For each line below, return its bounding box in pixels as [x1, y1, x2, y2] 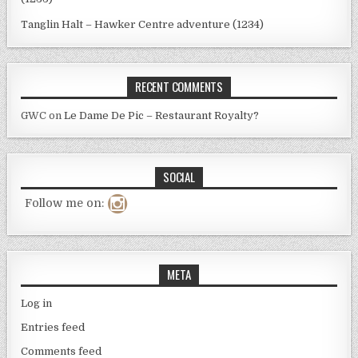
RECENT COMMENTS [135, 77, 223, 95]
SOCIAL [163, 167, 195, 185]
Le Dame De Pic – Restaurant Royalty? [64, 109, 260, 121]
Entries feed [21, 320, 86, 333]
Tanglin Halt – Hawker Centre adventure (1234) [21, 18, 265, 30]
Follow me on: [25, 196, 105, 209]
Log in [21, 296, 53, 309]
